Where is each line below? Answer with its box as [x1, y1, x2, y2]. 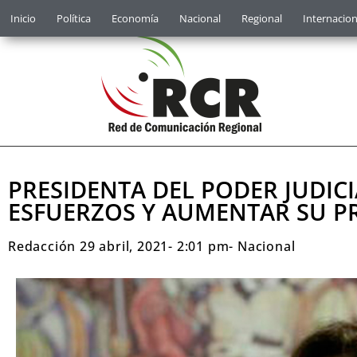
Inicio [10, 11, 36, 25]
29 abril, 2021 [80, 237, 169, 255]
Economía [112, 11, 159, 25]
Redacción [8, 237, 76, 255]
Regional [241, 11, 282, 25]
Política [57, 11, 91, 25]
